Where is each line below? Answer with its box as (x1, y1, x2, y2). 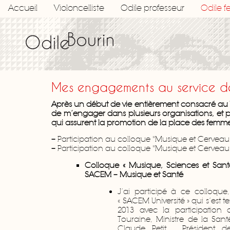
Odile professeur (121, 3, 184, 14)
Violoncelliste (54, 3, 104, 14)
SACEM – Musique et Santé (84, 170, 183, 180)
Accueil (8, 3, 37, 14)
